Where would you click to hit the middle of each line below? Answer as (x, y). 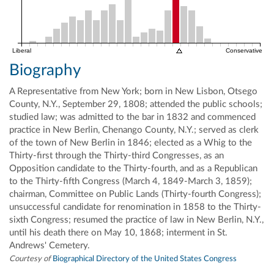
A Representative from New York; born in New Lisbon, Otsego (133, 92)
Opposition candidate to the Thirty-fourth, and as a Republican (133, 169)
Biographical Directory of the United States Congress (145, 259)
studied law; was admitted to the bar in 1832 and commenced (132, 117)
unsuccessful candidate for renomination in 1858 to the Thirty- (135, 207)
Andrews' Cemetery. (50, 246)
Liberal (21, 50)
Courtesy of (30, 259)
